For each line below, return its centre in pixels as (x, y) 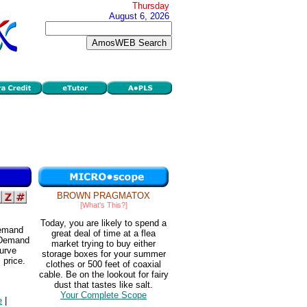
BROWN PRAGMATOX (103, 196)
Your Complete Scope (103, 295)
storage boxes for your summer (103, 254)
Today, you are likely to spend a (103, 223)
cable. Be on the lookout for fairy (103, 275)
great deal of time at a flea (103, 234)
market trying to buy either (103, 244)
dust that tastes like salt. (103, 285)
